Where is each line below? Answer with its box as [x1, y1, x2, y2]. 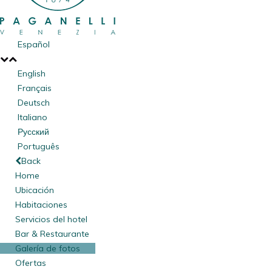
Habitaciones [15, 199, 67, 210]
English [18, 68, 46, 79]
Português [18, 141, 60, 152]
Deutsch [18, 97, 50, 108]
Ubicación [15, 185, 54, 195]
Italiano [18, 112, 48, 123]
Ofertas [15, 257, 46, 268]
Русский [18, 126, 50, 137]
